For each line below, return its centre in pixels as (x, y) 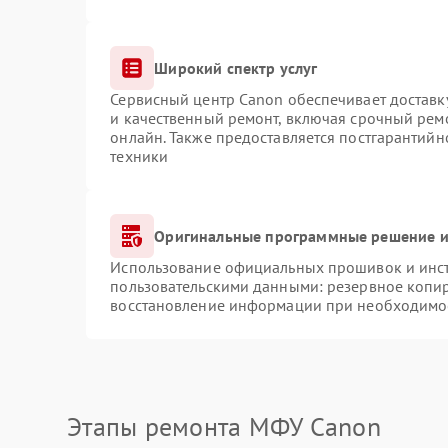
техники (139, 156)
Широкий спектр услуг (236, 67)
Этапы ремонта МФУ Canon (224, 426)
